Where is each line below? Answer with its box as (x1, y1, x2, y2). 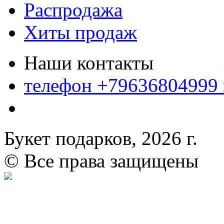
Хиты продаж (24, 21, 137, 43)
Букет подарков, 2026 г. (4, 127, 197, 149)
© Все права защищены (4, 149, 198, 171)
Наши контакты (24, 51, 153, 73)
